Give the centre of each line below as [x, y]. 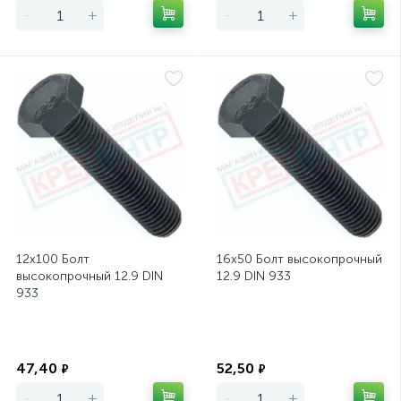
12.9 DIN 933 [254, 276]
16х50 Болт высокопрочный [299, 259]
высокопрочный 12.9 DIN [90, 276]
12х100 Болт [53, 259]
